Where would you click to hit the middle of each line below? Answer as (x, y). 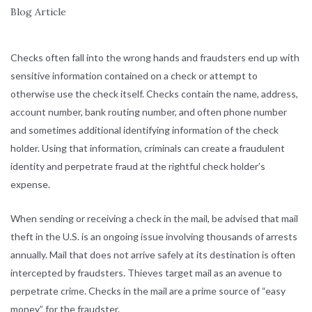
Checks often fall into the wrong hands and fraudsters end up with (155, 57)
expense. (30, 184)
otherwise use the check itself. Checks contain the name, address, (154, 94)
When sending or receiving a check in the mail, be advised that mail (154, 218)
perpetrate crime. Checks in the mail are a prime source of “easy (148, 291)
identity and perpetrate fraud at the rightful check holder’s (138, 166)
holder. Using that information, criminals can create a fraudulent (148, 148)
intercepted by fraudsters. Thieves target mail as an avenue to (146, 273)
